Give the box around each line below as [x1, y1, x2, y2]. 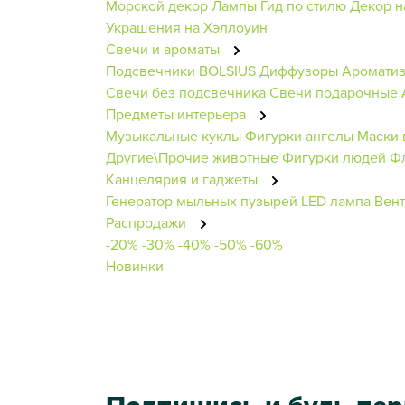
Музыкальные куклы [106, 125, 241, 146]
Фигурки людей [282, 146, 386, 167]
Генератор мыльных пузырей [106, 190, 297, 211]
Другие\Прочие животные [106, 146, 278, 167]
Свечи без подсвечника [106, 81, 266, 102]
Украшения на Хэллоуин [106, 16, 268, 37]
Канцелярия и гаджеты [106, 168, 261, 189]
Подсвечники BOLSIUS [106, 60, 256, 80]
